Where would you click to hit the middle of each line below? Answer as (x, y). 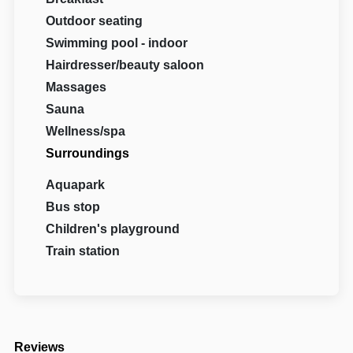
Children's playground (113, 229)
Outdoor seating (95, 21)
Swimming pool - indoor (117, 43)
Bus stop (73, 207)
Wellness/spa (86, 132)
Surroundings (88, 154)
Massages (76, 87)
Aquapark (76, 185)
